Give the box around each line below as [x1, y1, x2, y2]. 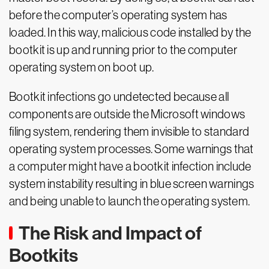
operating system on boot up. [9, 61, 154, 74]
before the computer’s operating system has [9, 8, 228, 22]
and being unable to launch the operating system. [9, 195, 250, 208]
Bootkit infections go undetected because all [9, 90, 229, 103]
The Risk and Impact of [19, 222, 202, 244]
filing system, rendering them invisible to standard [9, 125, 250, 138]
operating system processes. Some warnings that [9, 142, 254, 156]
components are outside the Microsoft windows [9, 107, 246, 121]
